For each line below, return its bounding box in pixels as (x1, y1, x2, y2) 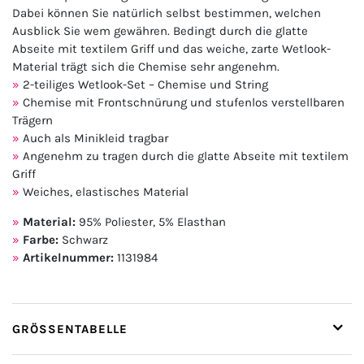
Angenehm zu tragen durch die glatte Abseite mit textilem (23, 149, 349, 164)
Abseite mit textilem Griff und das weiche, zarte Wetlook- (12, 41, 331, 57)
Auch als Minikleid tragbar (23, 131, 168, 146)
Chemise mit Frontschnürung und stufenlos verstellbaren (23, 95, 344, 110)
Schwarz (58, 232, 108, 248)
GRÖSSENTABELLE (12, 322, 119, 337)
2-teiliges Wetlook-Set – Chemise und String (23, 77, 268, 93)
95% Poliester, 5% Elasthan (76, 214, 226, 230)
